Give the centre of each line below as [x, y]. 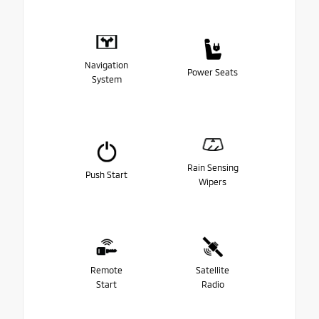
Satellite [213, 270]
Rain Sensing [213, 167]
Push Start [106, 174]
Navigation [106, 64]
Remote [106, 270]
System [106, 79]
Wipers [213, 181]
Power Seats [213, 72]
